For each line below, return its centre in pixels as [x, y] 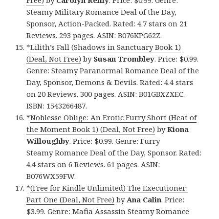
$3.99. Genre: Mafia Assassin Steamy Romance [108, 211]
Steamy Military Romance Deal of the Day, [102, 12]
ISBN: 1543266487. [57, 106]
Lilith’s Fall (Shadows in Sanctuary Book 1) [106, 47]
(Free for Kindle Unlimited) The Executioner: [109, 188]
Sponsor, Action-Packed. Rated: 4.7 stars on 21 [107, 24]
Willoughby [48, 141]
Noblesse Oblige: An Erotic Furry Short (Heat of [114, 118]
